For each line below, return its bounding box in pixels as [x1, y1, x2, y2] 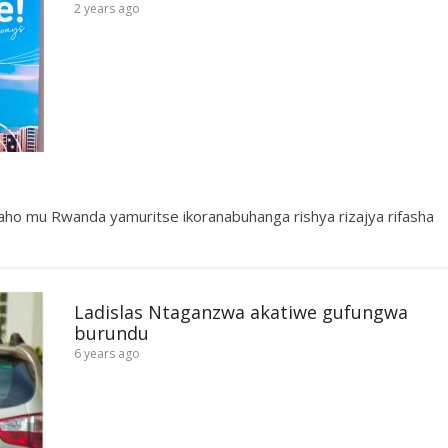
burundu [74, 320, 149, 345]
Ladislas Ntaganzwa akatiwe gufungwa [74, 299, 408, 324]
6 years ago [74, 344, 140, 362]
